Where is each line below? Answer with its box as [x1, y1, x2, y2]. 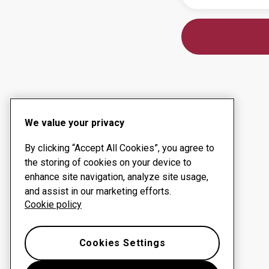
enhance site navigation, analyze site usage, [25, 171, 208, 183]
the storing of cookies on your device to [25, 157, 192, 168]
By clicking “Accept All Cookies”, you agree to [25, 142, 214, 154]
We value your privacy [25, 117, 124, 128]
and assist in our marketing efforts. [25, 186, 171, 197]
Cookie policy [25, 199, 82, 210]
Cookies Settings [79, 237, 166, 249]
